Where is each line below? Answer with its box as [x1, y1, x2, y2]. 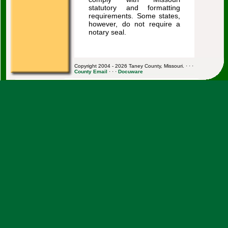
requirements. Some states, [89, 12, 180, 20]
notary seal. [89, 28, 126, 36]
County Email [74, 69, 107, 74]
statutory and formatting [89, 4, 180, 12]
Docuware [118, 69, 143, 74]
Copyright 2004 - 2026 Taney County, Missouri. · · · [74, 63, 193, 69]
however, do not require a [89, 20, 180, 28]
